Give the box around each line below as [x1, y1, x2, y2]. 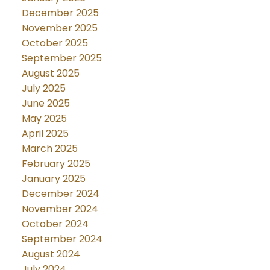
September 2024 [21, 231, 102, 246]
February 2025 [21, 156, 90, 171]
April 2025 [21, 126, 69, 140]
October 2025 [21, 36, 88, 50]
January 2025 [21, 171, 86, 186]
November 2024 [21, 201, 98, 216]
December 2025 [21, 5, 99, 20]
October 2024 [21, 216, 89, 231]
